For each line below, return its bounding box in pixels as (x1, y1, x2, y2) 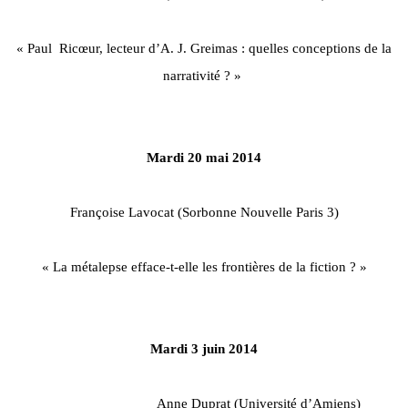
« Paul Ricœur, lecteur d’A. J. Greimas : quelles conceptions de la (16, 40, 392, 56)
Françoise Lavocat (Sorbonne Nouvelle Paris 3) (69, 204, 339, 219)
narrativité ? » (163, 67, 241, 83)
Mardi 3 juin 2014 (150, 341, 258, 356)
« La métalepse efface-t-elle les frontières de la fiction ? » (41, 259, 367, 274)
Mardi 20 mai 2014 (147, 149, 261, 165)
